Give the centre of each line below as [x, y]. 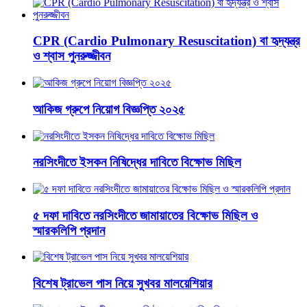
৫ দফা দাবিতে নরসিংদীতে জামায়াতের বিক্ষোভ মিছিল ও [145, 215]
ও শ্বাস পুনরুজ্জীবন [72, 56]
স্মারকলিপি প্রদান [69, 230]
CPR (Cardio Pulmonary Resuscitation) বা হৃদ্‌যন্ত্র [167, 41]
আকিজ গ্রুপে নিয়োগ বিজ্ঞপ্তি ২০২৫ [109, 109]
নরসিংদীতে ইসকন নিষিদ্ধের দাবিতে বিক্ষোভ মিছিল [137, 162]
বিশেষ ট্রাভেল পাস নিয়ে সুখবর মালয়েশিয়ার [123, 284]
